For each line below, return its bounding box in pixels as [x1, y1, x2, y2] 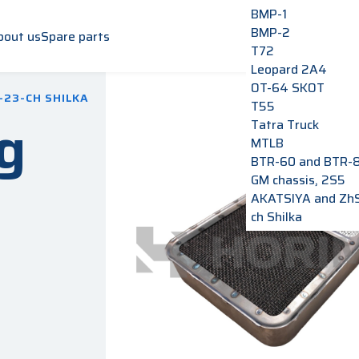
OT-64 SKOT [251, 78, 325, 98]
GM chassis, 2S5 [251, 170, 346, 190]
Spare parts [41, 26, 110, 46]
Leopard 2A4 [251, 59, 328, 79]
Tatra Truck [251, 115, 320, 135]
